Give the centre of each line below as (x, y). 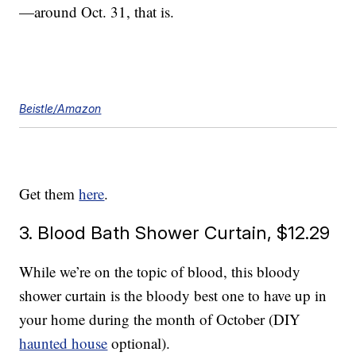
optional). (139, 343)
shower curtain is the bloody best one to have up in (173, 296)
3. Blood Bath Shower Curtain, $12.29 (175, 233)
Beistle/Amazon (60, 109)
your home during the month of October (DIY (160, 319)
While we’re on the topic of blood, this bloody (160, 272)
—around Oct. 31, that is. (97, 12)
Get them (49, 194)
